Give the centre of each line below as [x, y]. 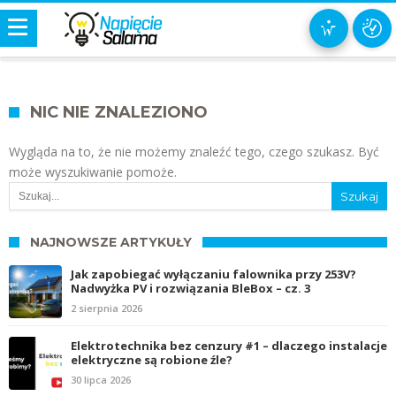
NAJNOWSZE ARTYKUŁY [111, 242]
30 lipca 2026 [101, 379]
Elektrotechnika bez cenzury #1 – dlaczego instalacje [229, 345]
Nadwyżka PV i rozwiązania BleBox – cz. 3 [190, 288]
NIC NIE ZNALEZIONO [119, 112]
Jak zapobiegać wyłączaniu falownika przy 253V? [213, 274]
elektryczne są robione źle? [152, 359]
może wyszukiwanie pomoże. [93, 172]
